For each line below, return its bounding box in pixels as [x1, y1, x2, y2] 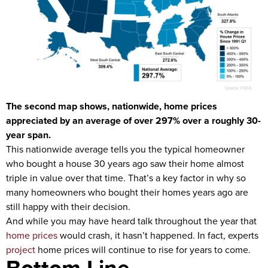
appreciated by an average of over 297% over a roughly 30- [6, 114, 261, 127]
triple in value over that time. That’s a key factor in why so [6, 171, 246, 185]
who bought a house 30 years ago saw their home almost [6, 157, 244, 170]
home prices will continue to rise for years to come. [35, 243, 253, 257]
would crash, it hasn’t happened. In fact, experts [57, 229, 258, 242]
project [6, 243, 35, 257]
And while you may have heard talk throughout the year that [6, 214, 257, 228]
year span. [6, 128, 51, 142]
